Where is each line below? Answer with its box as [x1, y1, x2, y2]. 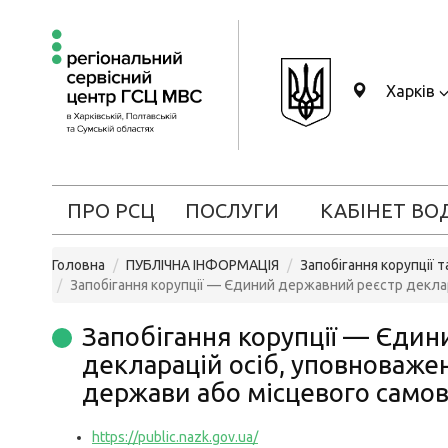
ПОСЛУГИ [184, 199, 279, 222]
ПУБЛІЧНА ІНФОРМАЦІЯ [126, 257, 279, 273]
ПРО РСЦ [66, 199, 155, 222]
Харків [382, 82, 439, 100]
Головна [52, 257, 105, 273]
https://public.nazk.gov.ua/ [92, 429, 258, 445]
